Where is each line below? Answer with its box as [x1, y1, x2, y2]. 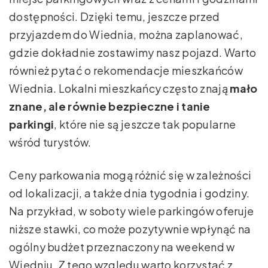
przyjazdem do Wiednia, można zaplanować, [9, 28, 243, 42]
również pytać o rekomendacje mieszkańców [9, 63, 243, 78]
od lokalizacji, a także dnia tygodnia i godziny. [9, 186, 250, 200]
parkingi [9, 117, 54, 132]
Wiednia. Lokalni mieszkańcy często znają [9, 81, 230, 96]
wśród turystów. [9, 135, 92, 150]
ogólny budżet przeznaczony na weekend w [9, 240, 235, 254]
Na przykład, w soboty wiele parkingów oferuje [9, 204, 254, 218]
